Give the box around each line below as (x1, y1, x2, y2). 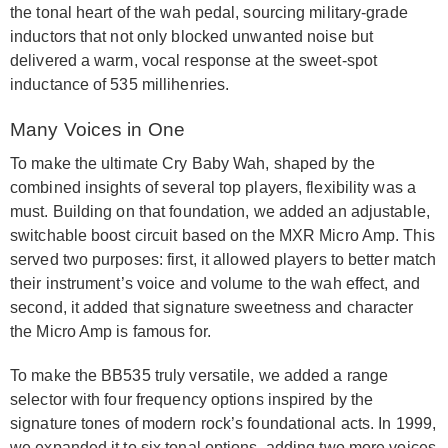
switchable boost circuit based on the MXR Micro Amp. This (10, 227, 435, 245)
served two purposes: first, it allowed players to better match (10, 251, 437, 269)
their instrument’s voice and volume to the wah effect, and (10, 275, 420, 293)
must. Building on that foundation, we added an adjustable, (10, 203, 430, 221)
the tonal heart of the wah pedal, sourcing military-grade (10, 4, 408, 22)
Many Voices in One (10, 119, 185, 141)
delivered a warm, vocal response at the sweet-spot (10, 52, 378, 70)
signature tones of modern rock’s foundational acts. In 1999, (10, 415, 437, 433)
